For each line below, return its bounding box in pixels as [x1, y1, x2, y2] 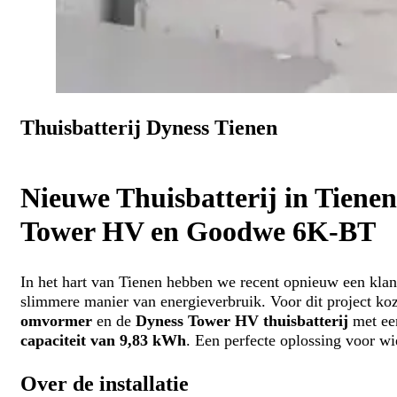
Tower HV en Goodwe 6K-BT [19, 215, 376, 247]
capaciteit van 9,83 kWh [19, 331, 186, 350]
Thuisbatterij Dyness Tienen [19, 116, 277, 140]
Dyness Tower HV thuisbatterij [135, 312, 348, 331]
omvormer [19, 312, 92, 331]
